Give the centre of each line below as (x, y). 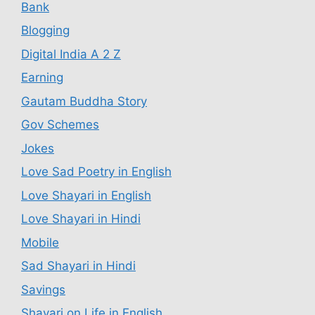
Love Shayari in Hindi (81, 219)
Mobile (40, 242)
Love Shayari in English (86, 195)
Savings (43, 289)
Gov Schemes (60, 125)
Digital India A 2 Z (71, 54)
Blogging (45, 31)
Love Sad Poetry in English (96, 172)
